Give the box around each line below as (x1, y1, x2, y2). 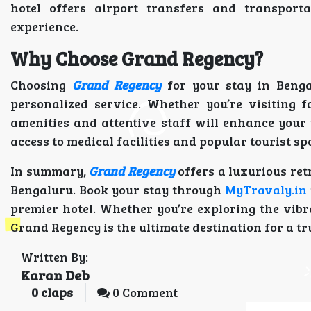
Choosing (10, 76, 72, 93)
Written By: (21, 249, 88, 265)
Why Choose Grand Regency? (10, 45, 263, 72)
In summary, (10, 162, 89, 179)
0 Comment (110, 284, 178, 301)
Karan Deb (21, 265, 90, 285)
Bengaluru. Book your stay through (10, 181, 225, 198)
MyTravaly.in (224, 181, 307, 198)
